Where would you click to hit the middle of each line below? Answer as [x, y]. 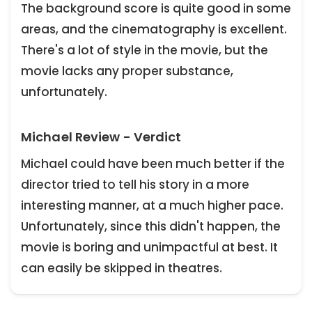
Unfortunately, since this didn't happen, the [151, 226]
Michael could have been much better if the [153, 163]
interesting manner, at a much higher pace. [152, 205]
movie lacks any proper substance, [127, 71]
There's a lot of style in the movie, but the [145, 50]
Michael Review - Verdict [101, 137]
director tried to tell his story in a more [135, 184]
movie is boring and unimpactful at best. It [149, 247]
